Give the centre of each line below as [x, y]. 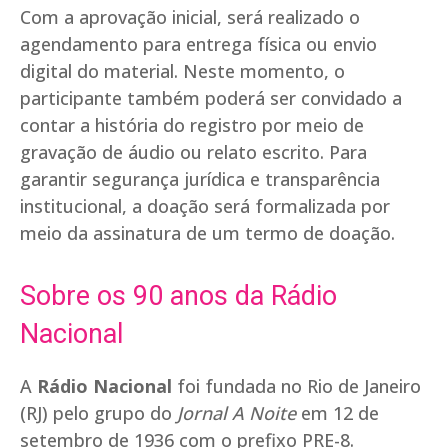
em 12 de [337, 413]
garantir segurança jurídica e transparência [200, 179]
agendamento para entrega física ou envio [198, 44]
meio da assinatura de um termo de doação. [207, 233]
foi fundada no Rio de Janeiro [296, 386]
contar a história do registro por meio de [192, 125]
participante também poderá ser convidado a [211, 98]
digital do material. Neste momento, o [182, 71]
